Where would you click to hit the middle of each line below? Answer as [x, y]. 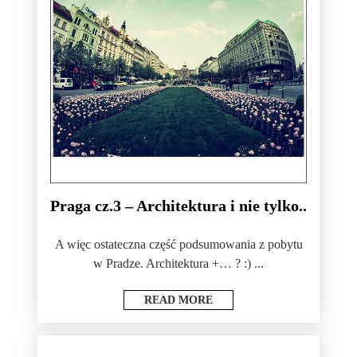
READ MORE [178, 300]
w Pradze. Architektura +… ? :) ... [178, 263]
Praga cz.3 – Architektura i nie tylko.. [178, 205]
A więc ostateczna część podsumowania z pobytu [178, 244]
